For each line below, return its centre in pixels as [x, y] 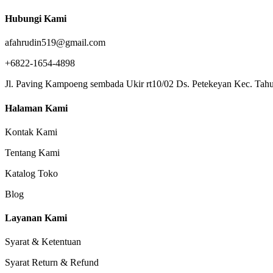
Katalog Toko [31, 173]
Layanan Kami [36, 218]
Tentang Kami [32, 152]
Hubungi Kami [36, 19]
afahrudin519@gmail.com [55, 43]
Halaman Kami [36, 108]
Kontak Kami [31, 132]
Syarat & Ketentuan [43, 242]
